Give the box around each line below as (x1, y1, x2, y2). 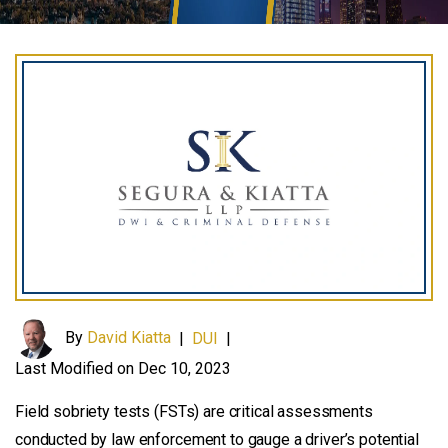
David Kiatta (87, 327, 171, 347)
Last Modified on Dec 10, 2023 (15, 358, 231, 378)
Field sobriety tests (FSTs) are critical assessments (15, 401, 373, 421)
